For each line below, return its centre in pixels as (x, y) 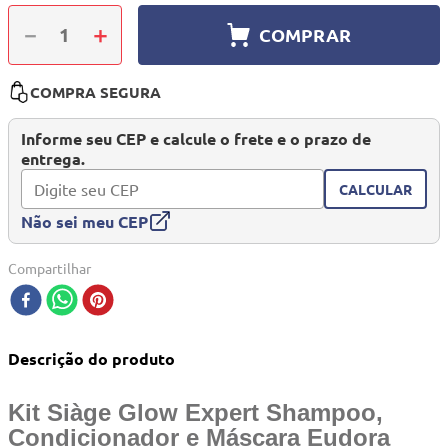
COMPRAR (304, 34)
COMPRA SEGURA (95, 92)
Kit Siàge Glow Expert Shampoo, (195, 413)
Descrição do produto (91, 359)
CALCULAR (375, 188)
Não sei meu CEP (84, 221)
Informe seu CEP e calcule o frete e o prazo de (196, 139)
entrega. (53, 159)
